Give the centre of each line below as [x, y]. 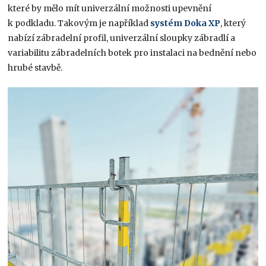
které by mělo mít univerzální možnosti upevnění [110, 9]
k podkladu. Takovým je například [79, 23]
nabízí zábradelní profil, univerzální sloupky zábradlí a [122, 38]
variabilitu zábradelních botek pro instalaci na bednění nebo [132, 53]
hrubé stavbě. [36, 68]
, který [233, 23]
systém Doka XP [186, 23]
